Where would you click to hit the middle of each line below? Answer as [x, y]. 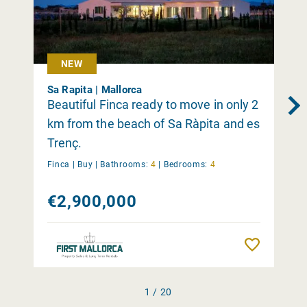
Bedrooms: [186, 164]
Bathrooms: [124, 164]
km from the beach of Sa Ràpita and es [153, 123]
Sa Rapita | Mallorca [95, 89]
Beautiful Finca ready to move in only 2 [153, 104]
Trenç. [64, 143]
